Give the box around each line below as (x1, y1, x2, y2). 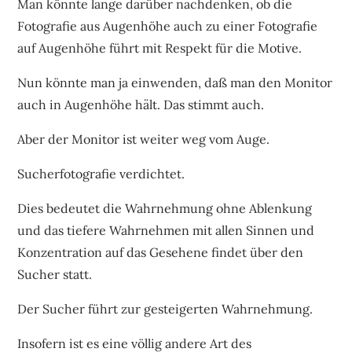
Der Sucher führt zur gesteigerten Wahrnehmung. (17, 300, 313, 317)
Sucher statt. (17, 266, 93, 282)
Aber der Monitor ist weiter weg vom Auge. (17, 130, 270, 147)
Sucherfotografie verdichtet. (17, 165, 185, 181)
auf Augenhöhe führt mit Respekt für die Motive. (17, 39, 302, 56)
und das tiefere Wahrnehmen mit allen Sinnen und (17, 222, 315, 238)
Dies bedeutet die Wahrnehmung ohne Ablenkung (17, 200, 313, 216)
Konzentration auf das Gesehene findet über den (17, 244, 304, 260)
